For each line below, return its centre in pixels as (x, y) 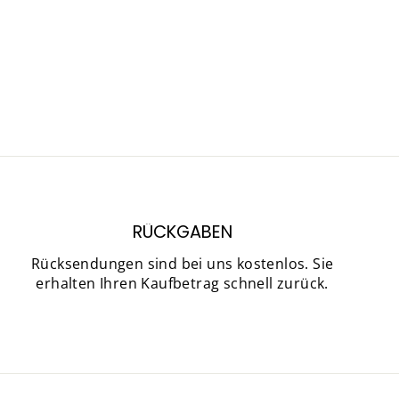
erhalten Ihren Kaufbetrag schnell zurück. (182, 283)
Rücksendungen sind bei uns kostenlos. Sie (182, 264)
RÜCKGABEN (182, 232)
